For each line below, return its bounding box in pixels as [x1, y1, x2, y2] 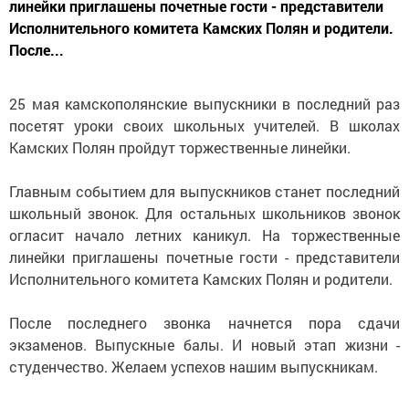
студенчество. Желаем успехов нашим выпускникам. [9, 357, 378, 376]
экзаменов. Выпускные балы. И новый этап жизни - [9, 335, 400, 354]
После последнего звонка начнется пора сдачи [9, 313, 400, 332]
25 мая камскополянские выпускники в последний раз [9, 94, 400, 113]
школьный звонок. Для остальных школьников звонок [9, 204, 400, 223]
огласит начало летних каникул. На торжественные [9, 225, 400, 245]
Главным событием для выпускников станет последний [9, 182, 400, 201]
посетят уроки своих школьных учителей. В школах [9, 116, 400, 135]
